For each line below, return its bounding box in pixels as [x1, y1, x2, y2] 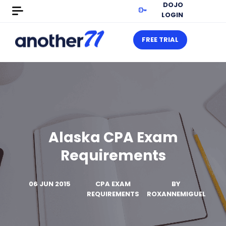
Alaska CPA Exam [48, 128, 178, 147]
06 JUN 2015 [29, 179, 71, 189]
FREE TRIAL [142, 35, 179, 44]
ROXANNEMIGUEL [146, 189, 206, 199]
